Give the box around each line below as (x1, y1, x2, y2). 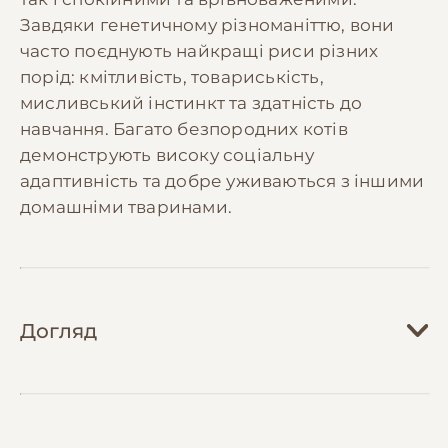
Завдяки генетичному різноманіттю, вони (20, 14, 395, 35)
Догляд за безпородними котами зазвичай (20, 412, 408, 433)
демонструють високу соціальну (20, 144, 314, 165)
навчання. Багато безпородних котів (20, 118, 348, 139)
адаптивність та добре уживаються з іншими (20, 170, 425, 191)
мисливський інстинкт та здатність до (20, 92, 363, 113)
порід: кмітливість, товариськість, (20, 66, 324, 87)
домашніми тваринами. (20, 196, 232, 217)
